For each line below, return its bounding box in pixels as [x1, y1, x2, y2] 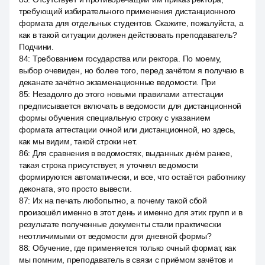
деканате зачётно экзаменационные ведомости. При [19, 77, 216, 87]
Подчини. [19, 42, 54, 51]
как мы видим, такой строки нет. [19, 137, 137, 146]
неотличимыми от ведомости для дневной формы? [19, 231, 212, 241]
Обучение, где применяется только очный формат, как [32, 243, 236, 253]
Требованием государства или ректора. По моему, [32, 54, 222, 63]
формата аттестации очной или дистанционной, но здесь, [19, 125, 236, 134]
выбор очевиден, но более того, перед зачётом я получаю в [19, 66, 244, 75]
